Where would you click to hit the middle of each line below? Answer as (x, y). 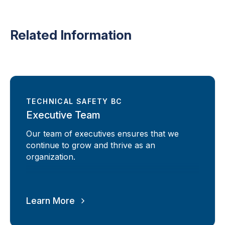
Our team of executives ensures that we (102, 133)
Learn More (50, 201)
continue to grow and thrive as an (91, 145)
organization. (51, 156)
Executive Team (63, 115)
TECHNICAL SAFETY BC (74, 101)
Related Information (71, 35)
